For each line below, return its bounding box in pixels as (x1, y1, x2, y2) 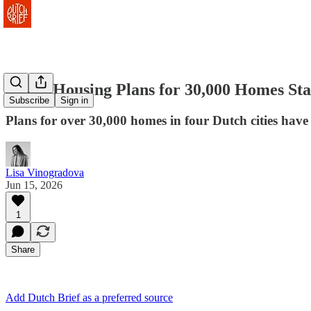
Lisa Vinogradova (6, 166, 84, 178)
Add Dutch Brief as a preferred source (6, 291, 173, 303)
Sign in (60, 95, 88, 106)
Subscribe (9, 95, 49, 106)
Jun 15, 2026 (6, 178, 62, 191)
